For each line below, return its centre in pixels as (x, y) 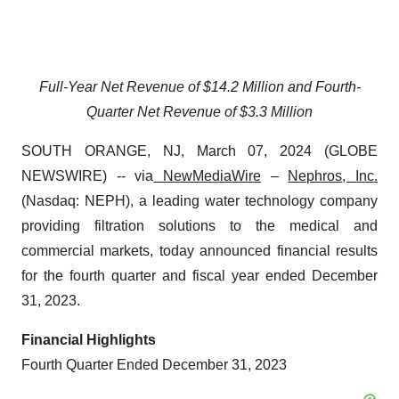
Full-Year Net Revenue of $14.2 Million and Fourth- (199, 87)
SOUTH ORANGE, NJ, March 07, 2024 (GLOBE (199, 151)
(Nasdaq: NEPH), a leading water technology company (199, 201)
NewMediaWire (208, 176)
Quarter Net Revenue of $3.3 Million (199, 112)
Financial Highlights (89, 340)
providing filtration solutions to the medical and (199, 226)
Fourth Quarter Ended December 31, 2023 (154, 365)
